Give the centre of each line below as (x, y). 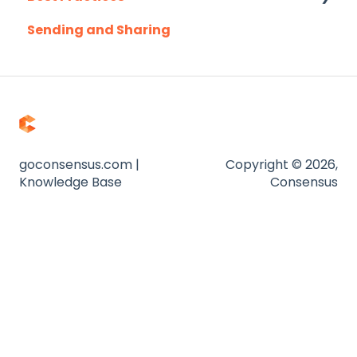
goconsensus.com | (79, 164)
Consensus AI (90, 30)
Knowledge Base (71, 182)
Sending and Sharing (99, 30)
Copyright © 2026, (282, 164)
